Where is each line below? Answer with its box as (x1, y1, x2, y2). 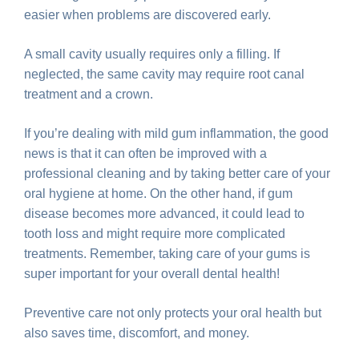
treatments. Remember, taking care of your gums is (24, 246, 310, 260)
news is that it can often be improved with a (24, 146, 267, 160)
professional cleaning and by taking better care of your (24, 166, 330, 180)
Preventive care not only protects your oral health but (24, 305, 321, 320)
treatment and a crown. (24, 87, 153, 101)
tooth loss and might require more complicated (24, 226, 285, 240)
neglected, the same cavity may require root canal (24, 67, 305, 81)
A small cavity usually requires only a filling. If (24, 46, 280, 61)
